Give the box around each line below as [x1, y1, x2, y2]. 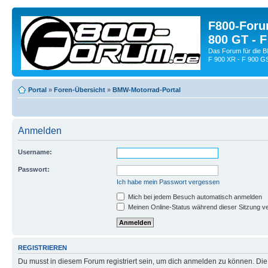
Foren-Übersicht [54, 86, 105, 93]
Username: [18, 148, 52, 156]
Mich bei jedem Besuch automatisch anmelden [126, 193, 262, 200]
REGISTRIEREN [18, 243, 67, 251]
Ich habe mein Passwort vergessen [117, 178, 220, 185]
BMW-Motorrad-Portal [112, 86, 181, 93]
